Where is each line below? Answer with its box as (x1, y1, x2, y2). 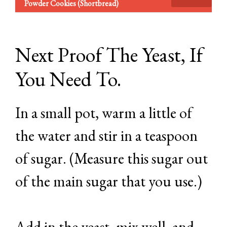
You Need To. (15, 66, 121, 93)
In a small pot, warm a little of (15, 103, 192, 123)
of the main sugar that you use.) (15, 171, 202, 192)
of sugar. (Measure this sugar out (15, 148, 208, 169)
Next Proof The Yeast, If (15, 42, 203, 68)
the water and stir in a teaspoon (15, 126, 198, 146)
